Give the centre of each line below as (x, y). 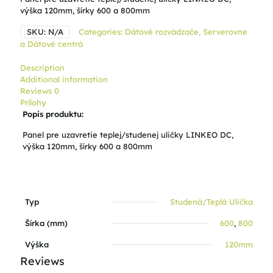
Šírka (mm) (46, 223)
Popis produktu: (53, 114)
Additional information (64, 79)
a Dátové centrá (51, 44)
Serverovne (225, 32)
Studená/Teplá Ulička (211, 202)
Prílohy (33, 102)
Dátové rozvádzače (162, 32)
